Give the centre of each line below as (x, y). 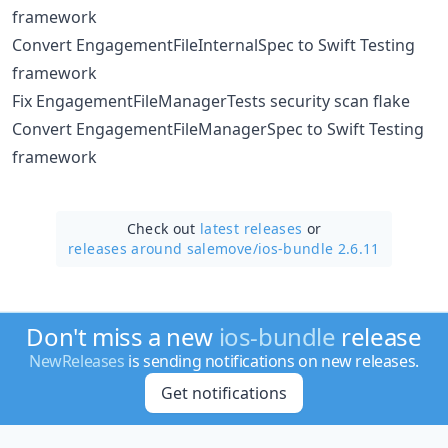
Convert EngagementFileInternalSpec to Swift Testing (213, 44)
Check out (163, 228)
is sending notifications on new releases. (271, 361)
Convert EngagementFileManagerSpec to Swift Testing (218, 128)
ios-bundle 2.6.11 (318, 248)
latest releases (251, 228)
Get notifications (223, 393)
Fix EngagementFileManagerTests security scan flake (211, 100)
